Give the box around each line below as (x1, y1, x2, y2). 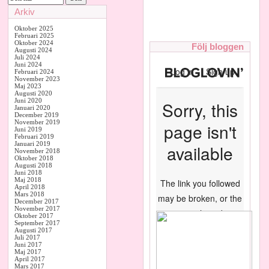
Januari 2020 (14, 104, 50, 111)
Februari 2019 (14, 133, 54, 140)
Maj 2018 (14, 176, 41, 183)
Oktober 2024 (14, 39, 53, 46)
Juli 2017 (14, 234, 40, 241)
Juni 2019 (14, 125, 42, 133)
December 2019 (14, 111, 59, 118)
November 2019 (14, 118, 60, 125)
